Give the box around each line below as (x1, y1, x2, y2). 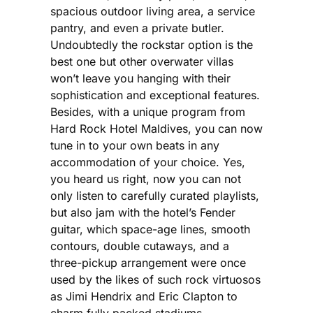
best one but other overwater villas (50, 54, 233, 68)
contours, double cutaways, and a (50, 238, 229, 253)
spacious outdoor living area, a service (50, 3, 255, 18)
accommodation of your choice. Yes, (50, 154, 245, 169)
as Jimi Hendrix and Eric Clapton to (50, 289, 238, 303)
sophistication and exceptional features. (50, 87, 260, 102)
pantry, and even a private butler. (50, 20, 224, 35)
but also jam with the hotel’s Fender (50, 205, 235, 219)
